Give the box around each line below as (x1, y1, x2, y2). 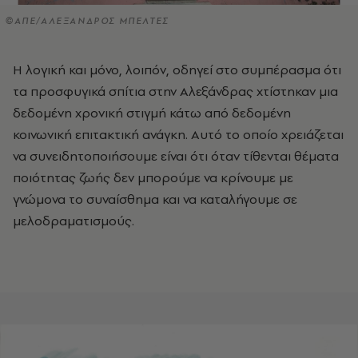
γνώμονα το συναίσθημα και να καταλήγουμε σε (13, 189, 297, 208)
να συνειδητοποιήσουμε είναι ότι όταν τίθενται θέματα (13, 146, 339, 165)
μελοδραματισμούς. (13, 211, 137, 229)
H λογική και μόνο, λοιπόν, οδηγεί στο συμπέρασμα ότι (13, 60, 22, 78)
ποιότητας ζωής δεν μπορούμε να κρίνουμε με (13, 168, 293, 186)
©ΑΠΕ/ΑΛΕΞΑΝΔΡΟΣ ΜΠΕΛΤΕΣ (5, 14, 169, 27)
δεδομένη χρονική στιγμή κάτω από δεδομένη (13, 103, 291, 121)
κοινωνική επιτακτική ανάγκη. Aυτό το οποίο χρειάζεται (13, 125, 344, 143)
